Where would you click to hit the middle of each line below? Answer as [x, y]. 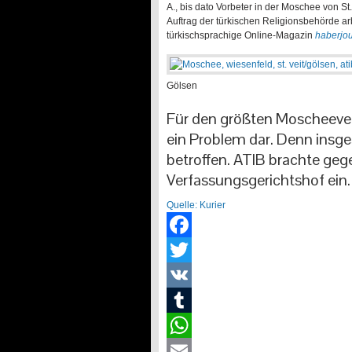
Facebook [188, 250]
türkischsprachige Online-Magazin [241, 35]
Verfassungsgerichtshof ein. [258, 180]
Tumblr [181, 325]
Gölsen [182, 86]
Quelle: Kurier [196, 205]
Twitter [180, 275]
